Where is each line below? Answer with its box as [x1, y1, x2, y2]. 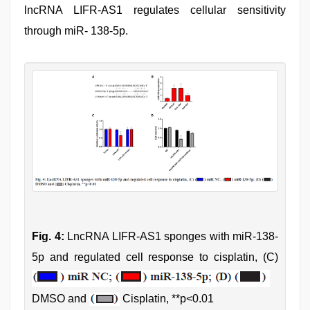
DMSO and [32, 292, 89, 304]
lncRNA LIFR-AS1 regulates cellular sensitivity [24, 3, 286, 16]
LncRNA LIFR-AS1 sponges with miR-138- [64, 230, 278, 242]
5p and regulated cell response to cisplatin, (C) [32, 250, 278, 263]
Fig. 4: [32, 230, 64, 242]
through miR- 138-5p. [24, 24, 128, 37]
